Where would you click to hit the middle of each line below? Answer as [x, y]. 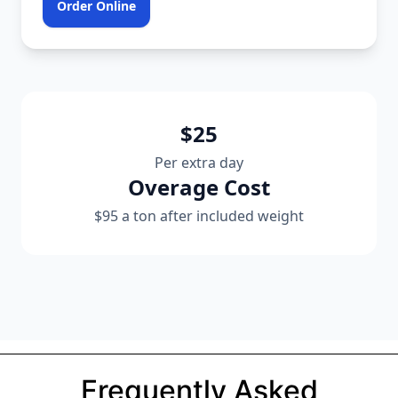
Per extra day [199, 162]
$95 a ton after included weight [199, 215]
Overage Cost [199, 187]
